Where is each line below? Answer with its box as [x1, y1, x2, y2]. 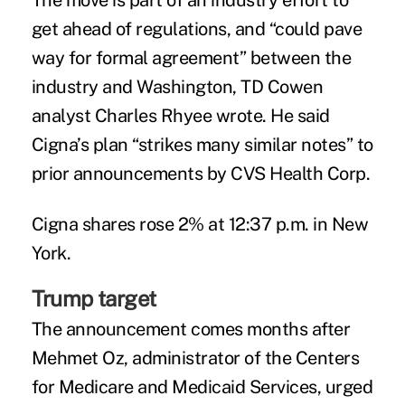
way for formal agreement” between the [31, 47, 352, 70]
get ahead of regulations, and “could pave [31, 18, 363, 41]
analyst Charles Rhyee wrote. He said [31, 105, 330, 127]
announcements [72, 163, 203, 185]
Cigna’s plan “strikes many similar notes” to [31, 134, 373, 156]
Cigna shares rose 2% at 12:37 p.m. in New [31, 213, 369, 236]
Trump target [31, 286, 156, 312]
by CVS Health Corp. [202, 163, 371, 185]
